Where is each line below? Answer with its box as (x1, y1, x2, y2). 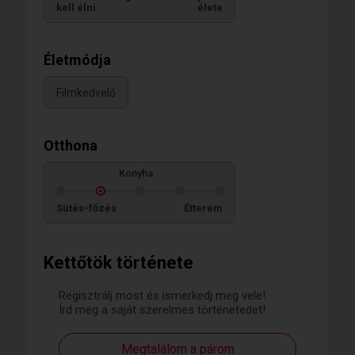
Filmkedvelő (56, 86, 116, 100)
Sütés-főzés (56, 202, 116, 214)
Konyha (118, 167, 153, 179)
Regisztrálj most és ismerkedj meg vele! (59, 288, 265, 303)
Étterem (184, 202, 223, 214)
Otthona (44, 137, 97, 154)
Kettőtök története (44, 253, 193, 273)
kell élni (56, 2, 96, 13)
